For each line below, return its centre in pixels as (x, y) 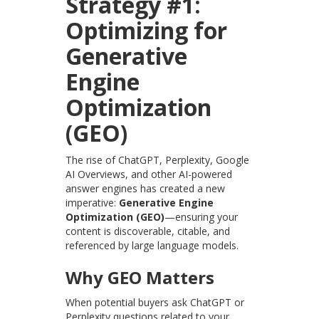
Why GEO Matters (140, 278)
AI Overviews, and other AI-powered (149, 174)
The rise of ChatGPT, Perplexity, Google (158, 160)
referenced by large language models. (152, 246)
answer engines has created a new (146, 189)
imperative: (93, 203)
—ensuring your (202, 217)
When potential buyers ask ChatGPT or (155, 303)
